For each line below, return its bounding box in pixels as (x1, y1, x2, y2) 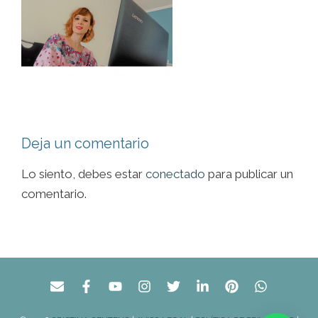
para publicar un (205, 167, 293, 181)
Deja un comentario (21, 135, 149, 152)
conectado (146, 167, 205, 181)
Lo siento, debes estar (21, 167, 146, 181)
